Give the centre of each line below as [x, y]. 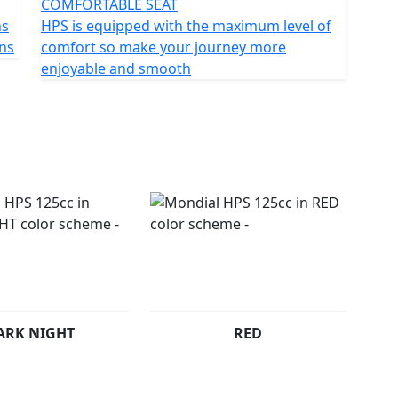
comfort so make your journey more [163, 47]
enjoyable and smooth [116, 68]
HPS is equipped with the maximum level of [186, 25]
